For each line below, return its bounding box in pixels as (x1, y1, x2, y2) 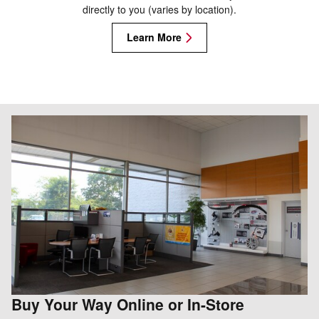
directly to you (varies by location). (83, 2, 236, 17)
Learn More (127, 30, 182, 45)
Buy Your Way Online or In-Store (11, 293, 244, 315)
